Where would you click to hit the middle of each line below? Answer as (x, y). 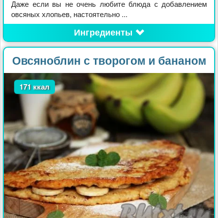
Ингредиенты (103, 32)
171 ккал (34, 87)
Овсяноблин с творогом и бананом (109, 60)
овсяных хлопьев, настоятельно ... (69, 14)
